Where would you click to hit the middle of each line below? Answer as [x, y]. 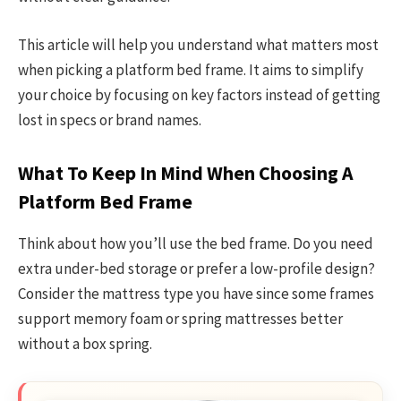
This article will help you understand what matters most [198, 45]
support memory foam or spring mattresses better [180, 319]
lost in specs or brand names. [110, 120]
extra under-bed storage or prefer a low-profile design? [196, 269]
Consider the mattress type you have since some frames [196, 294]
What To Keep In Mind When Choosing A [186, 173]
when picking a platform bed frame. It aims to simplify [191, 70]
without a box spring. [85, 344]
